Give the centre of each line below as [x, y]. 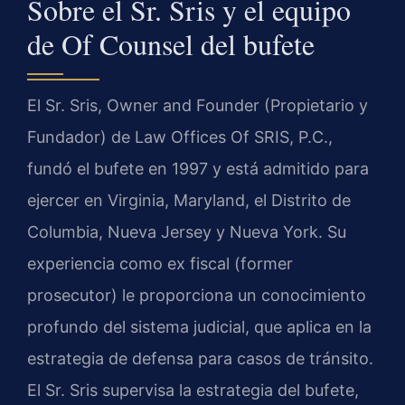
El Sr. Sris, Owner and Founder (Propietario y [198, 106]
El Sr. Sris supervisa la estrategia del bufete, [193, 391]
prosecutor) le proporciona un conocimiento [197, 296]
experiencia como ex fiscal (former [160, 264]
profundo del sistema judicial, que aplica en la [199, 327]
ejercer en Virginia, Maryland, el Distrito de [189, 201]
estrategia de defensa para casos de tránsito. [200, 359]
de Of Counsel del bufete [171, 44]
